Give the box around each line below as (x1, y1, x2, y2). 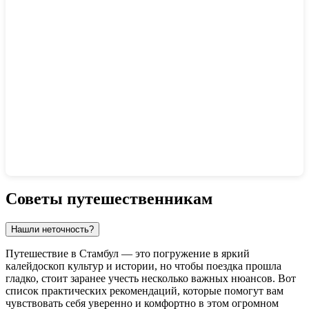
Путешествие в (6, 248, 79, 260)
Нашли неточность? (11, 224, 94, 235)
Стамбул (79, 248, 119, 260)
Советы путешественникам (6, 190, 212, 208)
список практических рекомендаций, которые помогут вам (6, 285, 283, 297)
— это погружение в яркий (119, 248, 250, 260)
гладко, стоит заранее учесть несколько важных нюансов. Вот (6, 272, 296, 285)
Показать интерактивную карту (17, 182, 170, 195)
